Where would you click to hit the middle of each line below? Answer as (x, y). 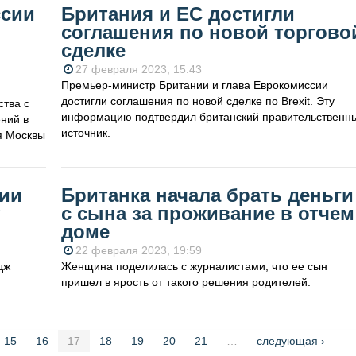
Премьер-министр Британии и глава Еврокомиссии (194, 85)
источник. (85, 133)
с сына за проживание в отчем (207, 214)
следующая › (291, 341)
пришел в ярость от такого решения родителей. (186, 282)
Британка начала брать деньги (207, 195)
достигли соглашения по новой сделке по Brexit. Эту (197, 101)
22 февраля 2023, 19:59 (138, 251)
